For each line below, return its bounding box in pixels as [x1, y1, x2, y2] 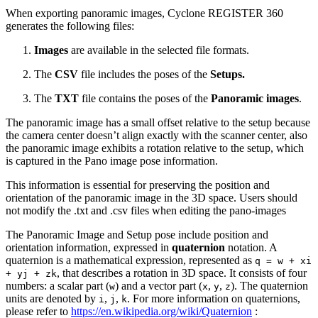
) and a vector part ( [115, 279, 202, 292]
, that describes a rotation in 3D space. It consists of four [57, 266, 307, 279]
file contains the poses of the [82, 92, 211, 104]
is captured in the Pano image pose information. [6, 154, 218, 167]
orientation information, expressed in [6, 241, 172, 253]
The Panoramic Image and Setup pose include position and [6, 228, 268, 241]
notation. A [228, 241, 277, 253]
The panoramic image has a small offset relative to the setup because [6, 116, 310, 128]
